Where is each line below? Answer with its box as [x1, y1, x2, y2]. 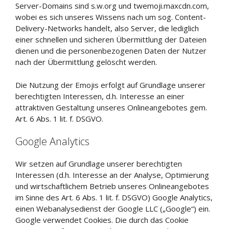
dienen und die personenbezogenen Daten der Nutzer [15, 45, 207, 56]
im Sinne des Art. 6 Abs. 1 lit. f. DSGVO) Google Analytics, [15, 192, 213, 202]
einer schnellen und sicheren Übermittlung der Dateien [15, 34, 207, 44]
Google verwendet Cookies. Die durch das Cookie [15, 215, 189, 225]
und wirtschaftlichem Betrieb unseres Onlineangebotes [15, 181, 209, 191]
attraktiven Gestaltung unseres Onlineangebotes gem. [15, 102, 207, 112]
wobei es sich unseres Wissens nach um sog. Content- [15, 12, 206, 22]
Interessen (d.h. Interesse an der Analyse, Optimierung [15, 170, 209, 180]
